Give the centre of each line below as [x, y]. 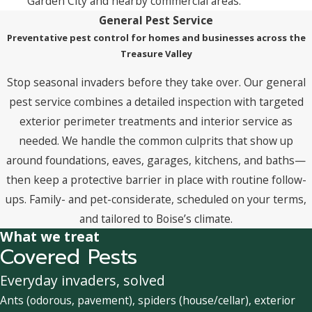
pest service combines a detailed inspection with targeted [156, 102]
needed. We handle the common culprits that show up [156, 141]
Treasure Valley [156, 53]
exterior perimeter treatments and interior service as [156, 122]
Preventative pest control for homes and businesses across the [156, 37]
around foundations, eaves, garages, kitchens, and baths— [156, 161]
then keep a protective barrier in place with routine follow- [156, 180]
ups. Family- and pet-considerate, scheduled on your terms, [156, 200]
